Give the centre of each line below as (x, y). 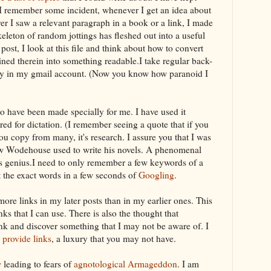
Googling (156, 175)
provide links (27, 238)
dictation (44, 124)
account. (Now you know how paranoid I (130, 73)
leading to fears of (38, 263)
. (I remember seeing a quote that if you (134, 124)
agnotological (100, 263)
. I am (188, 263)
